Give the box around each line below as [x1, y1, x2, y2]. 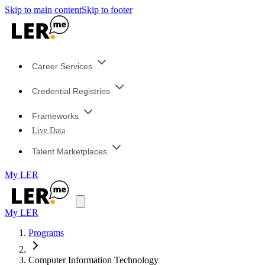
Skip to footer [82, 5, 132, 15]
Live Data [31, 125, 65, 135]
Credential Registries [31, 86, 110, 96]
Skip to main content [5, 5, 82, 15]
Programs [28, 228, 64, 238]
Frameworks [31, 111, 79, 121]
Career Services [31, 62, 92, 72]
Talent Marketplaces [31, 146, 107, 156]
